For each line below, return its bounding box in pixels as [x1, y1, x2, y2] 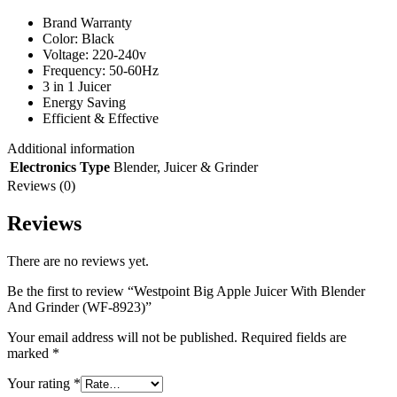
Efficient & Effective [43, 110, 159, 126]
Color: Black [43, 30, 114, 46]
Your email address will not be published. [7, 329, 237, 345]
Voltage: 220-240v [43, 46, 146, 62]
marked [7, 345, 52, 361]
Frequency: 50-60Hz [43, 62, 159, 78]
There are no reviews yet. [7, 253, 149, 269]
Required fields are [241, 329, 346, 345]
